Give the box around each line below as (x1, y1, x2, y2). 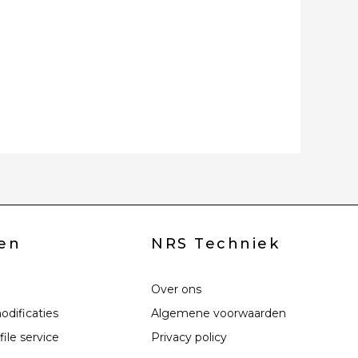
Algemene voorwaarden (151, 305, 287, 320)
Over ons (151, 281, 202, 296)
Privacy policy (151, 329, 228, 344)
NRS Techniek (151, 234, 280, 253)
